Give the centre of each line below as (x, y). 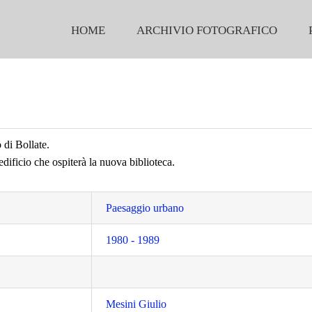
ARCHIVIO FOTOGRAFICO (207, 30)
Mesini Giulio (136, 304)
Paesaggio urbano (145, 208)
